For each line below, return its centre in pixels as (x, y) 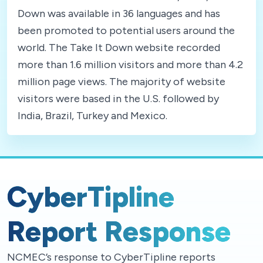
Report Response (119, 231)
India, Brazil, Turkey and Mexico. (97, 115)
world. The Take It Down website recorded (119, 47)
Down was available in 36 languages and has (119, 13)
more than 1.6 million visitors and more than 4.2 (130, 64)
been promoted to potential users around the (126, 30)
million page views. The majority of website (122, 81)
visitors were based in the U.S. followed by (118, 98)
